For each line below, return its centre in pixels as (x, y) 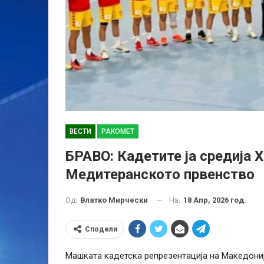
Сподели (101, 230)
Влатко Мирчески (114, 200)
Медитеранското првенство (160, 174)
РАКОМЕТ (118, 131)
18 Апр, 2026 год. (215, 200)
